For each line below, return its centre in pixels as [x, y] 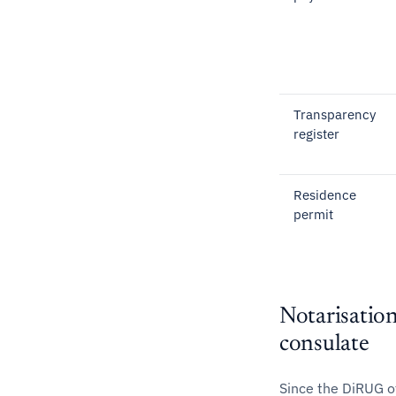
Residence [325, 195]
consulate [324, 345]
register [316, 134]
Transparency [335, 114]
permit [313, 214]
